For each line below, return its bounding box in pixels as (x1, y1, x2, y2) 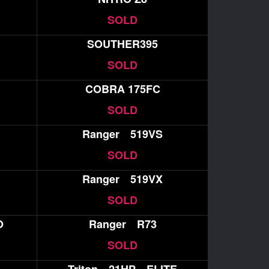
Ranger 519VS (82, 125, 163, 142)
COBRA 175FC (85, 80, 160, 97)
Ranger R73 (88, 216, 157, 232)
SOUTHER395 (87, 35, 158, 52)
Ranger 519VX (82, 171, 163, 187)
